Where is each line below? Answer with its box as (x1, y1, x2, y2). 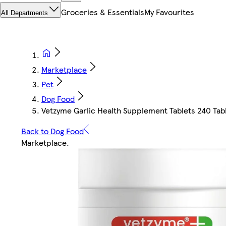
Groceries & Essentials (61, 6, 144, 18)
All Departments (1, 9, 48, 17)
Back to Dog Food (21, 125, 84, 137)
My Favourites (144, 6, 194, 18)
